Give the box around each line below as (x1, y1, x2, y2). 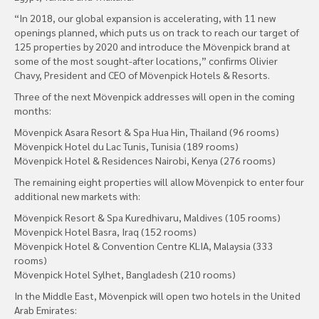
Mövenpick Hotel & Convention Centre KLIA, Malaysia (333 (14, 239, 273, 252)
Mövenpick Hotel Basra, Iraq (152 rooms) (14, 224, 197, 238)
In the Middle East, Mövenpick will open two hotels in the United (14, 288, 300, 302)
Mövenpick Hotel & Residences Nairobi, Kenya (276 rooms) (14, 153, 276, 167)
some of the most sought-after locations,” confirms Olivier (14, 53, 278, 67)
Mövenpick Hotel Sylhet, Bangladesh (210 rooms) (14, 267, 236, 281)
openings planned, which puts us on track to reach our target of (14, 25, 299, 38)
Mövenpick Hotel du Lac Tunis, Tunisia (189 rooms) (14, 139, 239, 152)
